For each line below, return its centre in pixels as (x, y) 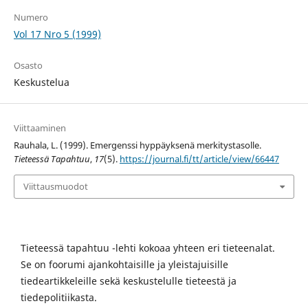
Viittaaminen (40, 128)
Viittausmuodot (55, 187)
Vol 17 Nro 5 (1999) (57, 34)
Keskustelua (41, 82)
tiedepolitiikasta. (59, 297)
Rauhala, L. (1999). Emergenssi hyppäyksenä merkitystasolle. (137, 145)
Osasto (28, 66)
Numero (31, 18)
